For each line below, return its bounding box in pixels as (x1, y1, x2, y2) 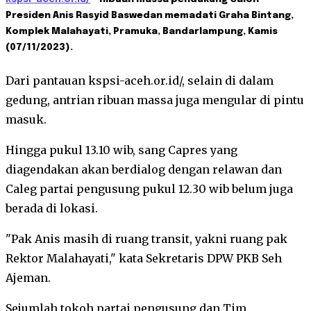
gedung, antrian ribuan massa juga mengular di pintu (6, 93, 304, 108)
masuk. (6, 112, 47, 127)
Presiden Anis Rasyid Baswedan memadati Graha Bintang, (6, 10, 294, 20)
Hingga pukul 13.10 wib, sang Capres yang (6, 143, 237, 158)
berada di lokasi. (6, 201, 98, 216)
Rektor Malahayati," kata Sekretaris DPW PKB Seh (6, 251, 282, 266)
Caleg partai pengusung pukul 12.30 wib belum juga (6, 182, 293, 196)
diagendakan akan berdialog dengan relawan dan (6, 162, 282, 177)
